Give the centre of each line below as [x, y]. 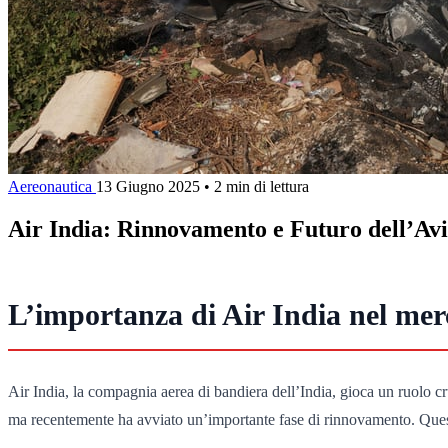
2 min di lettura [261, 186]
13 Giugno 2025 [148, 186]
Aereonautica [52, 186]
